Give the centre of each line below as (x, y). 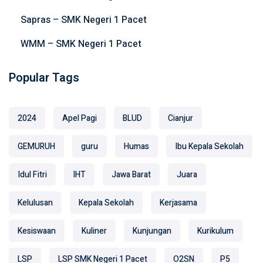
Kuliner (94, 231)
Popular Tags (44, 78)
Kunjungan (152, 231)
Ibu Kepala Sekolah (209, 147)
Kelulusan (35, 203)
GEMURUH (36, 147)
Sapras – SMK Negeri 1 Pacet (84, 20)
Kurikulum (215, 231)
